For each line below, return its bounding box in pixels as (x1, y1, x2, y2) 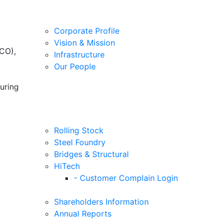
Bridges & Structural (54, 149, 129, 159)
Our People (54, 61, 96, 71)
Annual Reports (54, 208, 111, 219)
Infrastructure (54, 49, 105, 59)
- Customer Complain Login (74, 172, 178, 183)
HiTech (54, 161, 80, 171)
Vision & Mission (54, 37, 115, 48)
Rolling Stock (54, 125, 104, 135)
